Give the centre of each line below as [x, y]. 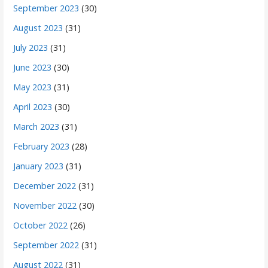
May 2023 [33, 87]
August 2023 [38, 28]
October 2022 [41, 225]
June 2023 [33, 67]
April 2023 [33, 106]
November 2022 [45, 205]
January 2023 [39, 166]
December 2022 [45, 185]
